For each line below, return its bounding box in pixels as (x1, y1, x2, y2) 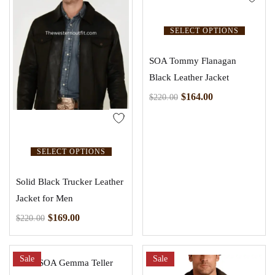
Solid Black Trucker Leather (16, 176, 123, 187)
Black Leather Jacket (149, 72, 229, 82)
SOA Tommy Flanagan (149, 55, 236, 66)
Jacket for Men (16, 193, 73, 203)
